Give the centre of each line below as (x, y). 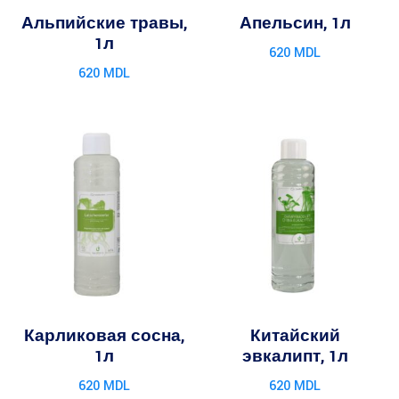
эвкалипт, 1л (295, 357)
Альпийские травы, (104, 24)
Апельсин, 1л (295, 24)
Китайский (295, 337)
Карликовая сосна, (104, 337)
